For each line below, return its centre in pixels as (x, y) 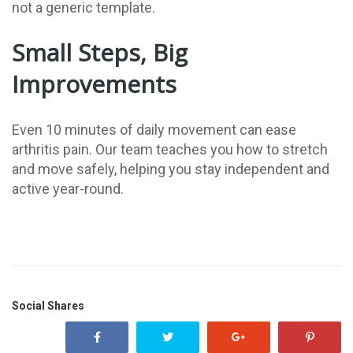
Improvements (94, 84)
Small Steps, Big (100, 53)
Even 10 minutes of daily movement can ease (154, 130)
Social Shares (48, 306)
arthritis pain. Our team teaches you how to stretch (170, 150)
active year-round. (68, 189)
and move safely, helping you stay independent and (171, 169)
